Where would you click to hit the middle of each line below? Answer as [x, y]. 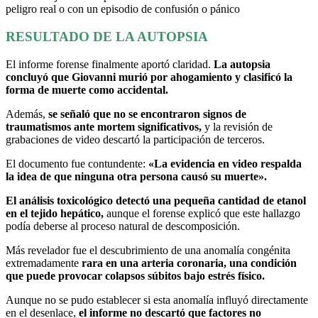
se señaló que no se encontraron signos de [147, 114]
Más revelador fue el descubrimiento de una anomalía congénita [148, 250]
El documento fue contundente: [76, 163]
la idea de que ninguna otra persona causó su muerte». [138, 176]
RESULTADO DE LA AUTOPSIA [109, 36]
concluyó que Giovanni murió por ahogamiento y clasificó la [149, 77]
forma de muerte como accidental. [88, 89]
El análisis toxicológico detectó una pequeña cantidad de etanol [156, 200]
